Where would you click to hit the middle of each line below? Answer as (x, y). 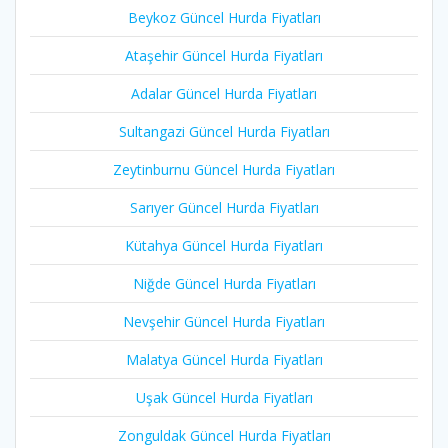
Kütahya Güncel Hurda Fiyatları (224, 245)
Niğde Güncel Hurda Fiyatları (224, 283)
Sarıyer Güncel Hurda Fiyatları (224, 207)
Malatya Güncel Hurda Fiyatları (224, 359)
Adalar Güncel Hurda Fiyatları (224, 93)
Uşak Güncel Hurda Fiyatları (224, 397)
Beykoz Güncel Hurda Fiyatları (224, 17)
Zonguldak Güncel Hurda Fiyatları (224, 435)
